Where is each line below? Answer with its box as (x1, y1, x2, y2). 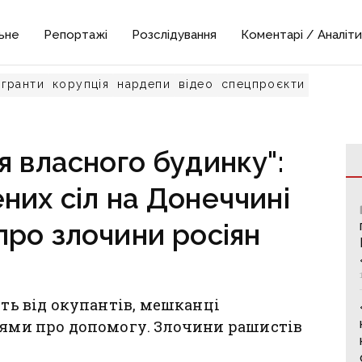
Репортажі (44, 27, 108, 42)
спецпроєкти (221, 78, 305, 90)
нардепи (117, 78, 171, 90)
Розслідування (132, 27, 217, 42)
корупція (53, 78, 110, 90)
